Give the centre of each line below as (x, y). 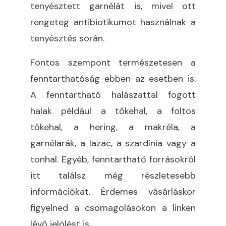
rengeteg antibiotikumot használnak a (113, 22)
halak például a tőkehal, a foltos (113, 111)
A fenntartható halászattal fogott (113, 95)
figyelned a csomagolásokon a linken (113, 208)
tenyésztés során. (67, 38)
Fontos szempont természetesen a (113, 62)
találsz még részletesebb (118, 175)
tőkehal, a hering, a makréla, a (113, 127)
